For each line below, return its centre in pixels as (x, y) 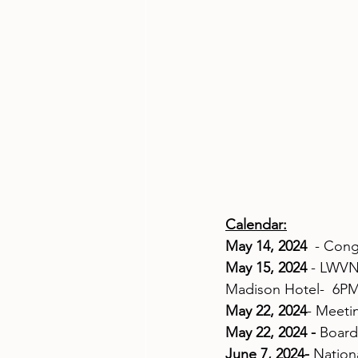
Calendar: (256, 225)
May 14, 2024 (270, 247)
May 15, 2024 (266, 268)
